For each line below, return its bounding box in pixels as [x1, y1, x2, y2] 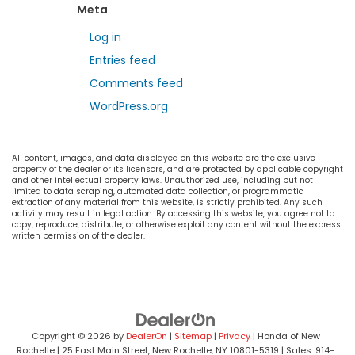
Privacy [218, 329, 250, 342]
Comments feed [90, 74, 183, 91]
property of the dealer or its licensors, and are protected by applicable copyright [12, 162, 343, 175]
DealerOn [125, 329, 167, 342]
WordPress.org [90, 97, 168, 114]
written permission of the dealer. [12, 229, 145, 242]
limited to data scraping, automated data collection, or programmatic [12, 185, 303, 197]
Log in [90, 29, 121, 45]
